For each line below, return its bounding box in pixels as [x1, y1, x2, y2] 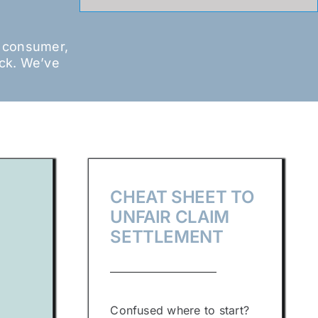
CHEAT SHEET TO [110, 187, 254, 207]
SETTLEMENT [110, 226, 224, 247]
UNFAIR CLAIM [110, 207, 229, 227]
